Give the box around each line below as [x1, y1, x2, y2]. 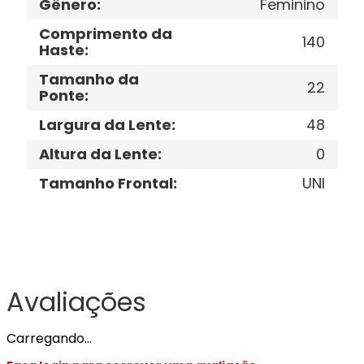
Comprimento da [39, 24, 172, 44]
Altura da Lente [39, 144, 158, 164]
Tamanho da [39, 69, 139, 89]
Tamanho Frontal [39, 173, 173, 193]
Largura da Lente [39, 115, 171, 135]
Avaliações [6, 284, 146, 320]
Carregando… [6, 329, 92, 348]
